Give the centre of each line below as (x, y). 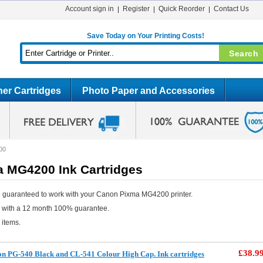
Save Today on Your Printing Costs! (145, 36)
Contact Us (231, 9)
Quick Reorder (181, 9)
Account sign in (89, 9)
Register (136, 9)
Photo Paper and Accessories (149, 91)
